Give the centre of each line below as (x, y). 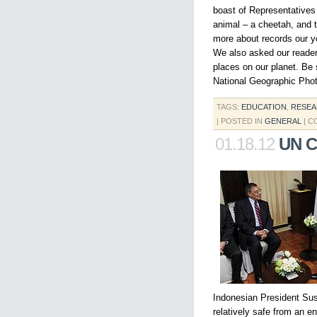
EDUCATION (264, 107)
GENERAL (283, 121)
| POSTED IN (241, 121)
